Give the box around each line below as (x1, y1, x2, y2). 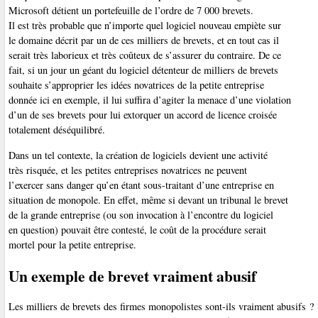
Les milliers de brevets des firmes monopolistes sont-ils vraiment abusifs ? (8, 300, 314, 314)
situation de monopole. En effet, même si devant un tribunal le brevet (8, 192, 288, 207)
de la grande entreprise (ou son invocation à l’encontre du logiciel (8, 207, 273, 221)
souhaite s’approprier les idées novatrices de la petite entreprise (8, 78, 264, 92)
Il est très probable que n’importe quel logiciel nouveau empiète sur (8, 18, 281, 33)
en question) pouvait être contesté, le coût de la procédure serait (8, 222, 266, 236)
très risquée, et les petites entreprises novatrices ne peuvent (8, 163, 247, 177)
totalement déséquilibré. (8, 123, 105, 137)
